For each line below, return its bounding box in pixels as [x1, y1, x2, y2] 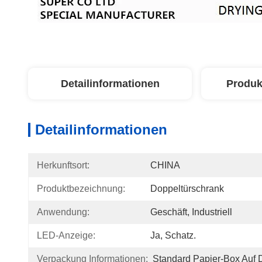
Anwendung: [37, 207, 89, 217]
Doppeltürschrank [150, 184, 224, 194]
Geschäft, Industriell [150, 207, 232, 217]
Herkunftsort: [37, 160, 89, 170]
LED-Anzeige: [37, 230, 95, 240]
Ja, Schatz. [150, 230, 196, 240]
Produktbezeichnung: [37, 184, 125, 194]
